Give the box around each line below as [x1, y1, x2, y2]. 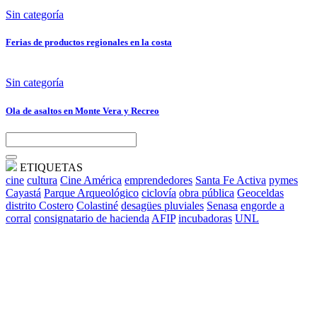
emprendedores [125, 173, 192, 186]
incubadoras [178, 212, 232, 224]
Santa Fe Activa [195, 173, 266, 186]
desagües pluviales [121, 199, 204, 212]
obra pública [179, 186, 234, 199]
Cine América [60, 173, 122, 186]
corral [6, 212, 31, 224]
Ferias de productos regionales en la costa [6, 37, 172, 48]
